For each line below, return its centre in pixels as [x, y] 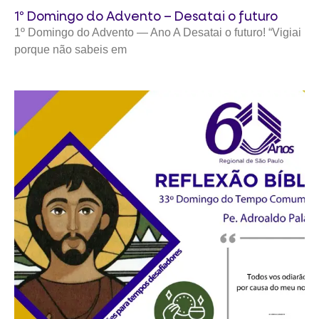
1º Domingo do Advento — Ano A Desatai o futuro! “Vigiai [158, 32]
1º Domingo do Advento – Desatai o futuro [146, 16]
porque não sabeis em [70, 49]
